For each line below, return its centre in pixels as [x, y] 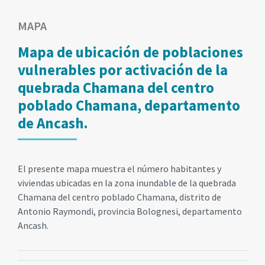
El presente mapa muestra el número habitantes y [119, 169]
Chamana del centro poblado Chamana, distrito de [119, 197]
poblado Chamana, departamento [129, 105]
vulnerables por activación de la [123, 70]
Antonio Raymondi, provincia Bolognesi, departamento [130, 211]
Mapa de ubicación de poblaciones [130, 52]
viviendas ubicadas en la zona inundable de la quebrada [127, 183]
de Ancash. [53, 123]
